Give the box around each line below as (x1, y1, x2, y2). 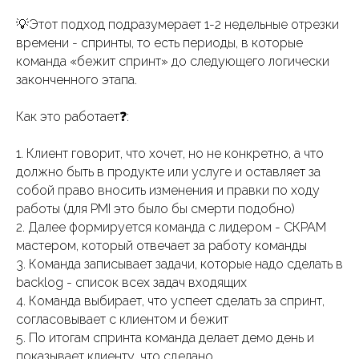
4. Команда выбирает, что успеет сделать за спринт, (16, 292, 325, 309)
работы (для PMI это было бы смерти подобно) (16, 200, 295, 216)
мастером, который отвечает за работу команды (16, 237, 307, 253)
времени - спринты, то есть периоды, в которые (16, 34, 303, 50)
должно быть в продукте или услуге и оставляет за (16, 163, 321, 179)
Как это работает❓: (16, 108, 129, 124)
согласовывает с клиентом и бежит (16, 311, 228, 327)
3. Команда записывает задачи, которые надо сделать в (16, 256, 343, 272)
